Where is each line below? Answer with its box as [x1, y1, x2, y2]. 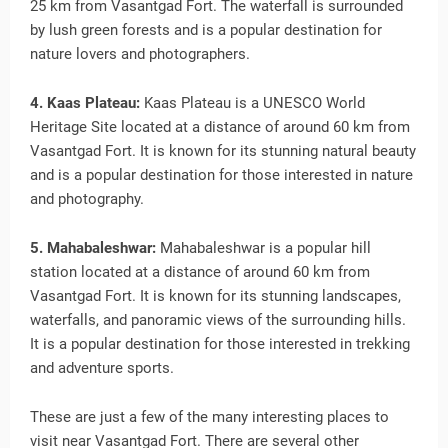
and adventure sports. [30, 359, 174, 377]
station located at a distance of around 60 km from [30, 263, 370, 281]
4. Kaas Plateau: [30, 94, 140, 112]
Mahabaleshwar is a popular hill [160, 239, 371, 257]
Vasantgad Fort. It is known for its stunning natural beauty [30, 142, 416, 160]
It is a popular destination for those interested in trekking [30, 335, 410, 353]
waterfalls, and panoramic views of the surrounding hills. [30, 311, 406, 329]
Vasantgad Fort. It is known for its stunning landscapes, [30, 287, 401, 305]
